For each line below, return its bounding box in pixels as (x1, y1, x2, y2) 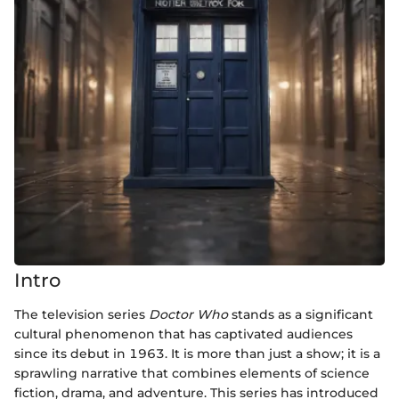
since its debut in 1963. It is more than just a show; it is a (14, 345, 380, 362)
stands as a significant (228, 305, 373, 322)
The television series (14, 305, 149, 322)
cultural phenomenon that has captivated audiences (14, 325, 353, 342)
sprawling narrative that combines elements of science (14, 364, 370, 381)
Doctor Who (149, 305, 228, 322)
